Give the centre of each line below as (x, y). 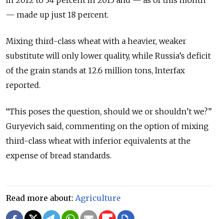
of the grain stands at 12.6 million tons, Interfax (95, 70)
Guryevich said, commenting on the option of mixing (107, 126)
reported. (23, 85)
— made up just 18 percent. (57, 14)
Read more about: (41, 198)
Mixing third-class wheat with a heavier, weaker (96, 41)
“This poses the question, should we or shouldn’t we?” (109, 111)
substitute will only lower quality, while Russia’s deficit (108, 55)
